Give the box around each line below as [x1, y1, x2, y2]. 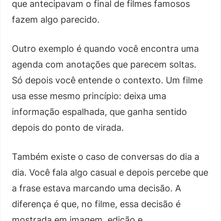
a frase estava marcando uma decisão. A [12, 183, 181, 193]
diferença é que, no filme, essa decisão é [12, 198, 181, 209]
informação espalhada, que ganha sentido [12, 106, 187, 117]
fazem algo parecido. [12, 14, 100, 25]
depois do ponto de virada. [12, 122, 124, 133]
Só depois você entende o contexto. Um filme [12, 74, 203, 85]
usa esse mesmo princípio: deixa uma [12, 90, 166, 101]
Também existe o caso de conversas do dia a [12, 151, 199, 162]
